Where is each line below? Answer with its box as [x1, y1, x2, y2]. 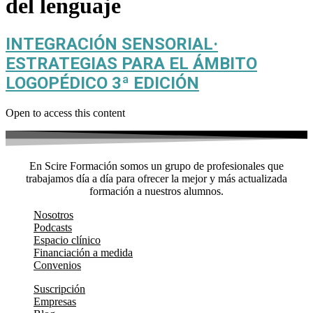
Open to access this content [6, 106, 125, 119]
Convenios [34, 259, 81, 271]
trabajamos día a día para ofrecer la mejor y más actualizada [26, 172, 287, 184]
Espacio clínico [34, 233, 101, 246]
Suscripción [34, 282, 85, 295]
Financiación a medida [34, 246, 133, 259]
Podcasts [34, 221, 72, 233]
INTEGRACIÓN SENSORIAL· [6, 34, 218, 54]
